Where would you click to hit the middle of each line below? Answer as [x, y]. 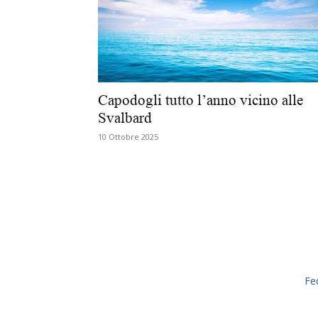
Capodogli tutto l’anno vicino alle [201, 100]
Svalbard [125, 118]
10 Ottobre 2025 [128, 137]
